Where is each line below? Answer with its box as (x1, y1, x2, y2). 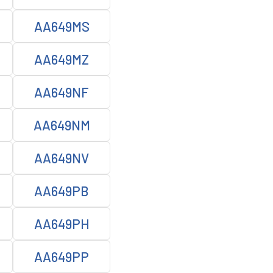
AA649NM (33, 117, 90, 133)
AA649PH (34, 216, 90, 232)
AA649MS (34, 18, 90, 34)
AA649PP (34, 249, 89, 264)
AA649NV (34, 150, 89, 166)
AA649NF (34, 84, 89, 100)
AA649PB (34, 183, 89, 199)
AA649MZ (34, 51, 89, 67)
